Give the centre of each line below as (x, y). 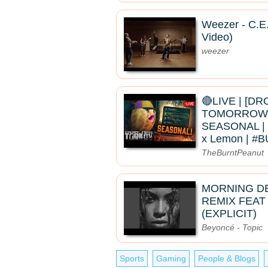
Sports (132, 258)
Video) (217, 37)
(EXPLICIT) (229, 214)
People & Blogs (227, 258)
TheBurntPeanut (233, 153)
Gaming (171, 258)
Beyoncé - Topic (232, 227)
